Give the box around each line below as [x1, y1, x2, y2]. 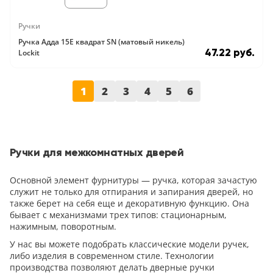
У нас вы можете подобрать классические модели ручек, [10, 238, 249, 250]
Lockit [18, 48, 40, 58]
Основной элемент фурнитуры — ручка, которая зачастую [10, 174, 257, 186]
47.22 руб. [205, 47, 255, 58]
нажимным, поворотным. [10, 221, 116, 232]
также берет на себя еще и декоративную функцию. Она [10, 197, 249, 209]
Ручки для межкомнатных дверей [10, 146, 184, 158]
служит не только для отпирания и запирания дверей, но [10, 186, 253, 197]
